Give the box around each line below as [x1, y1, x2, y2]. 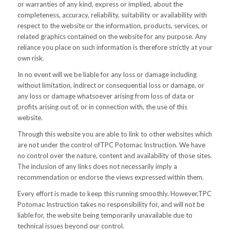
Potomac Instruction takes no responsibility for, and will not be [17, 200, 204, 208]
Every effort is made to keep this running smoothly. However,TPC [17, 189, 212, 198]
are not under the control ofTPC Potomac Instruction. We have [17, 140, 205, 149]
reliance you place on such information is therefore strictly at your [17, 43, 213, 51]
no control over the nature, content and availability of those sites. [17, 151, 212, 160]
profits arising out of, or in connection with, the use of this [17, 102, 187, 111]
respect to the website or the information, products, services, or [17, 21, 208, 30]
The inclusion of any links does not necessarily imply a [17, 162, 177, 170]
